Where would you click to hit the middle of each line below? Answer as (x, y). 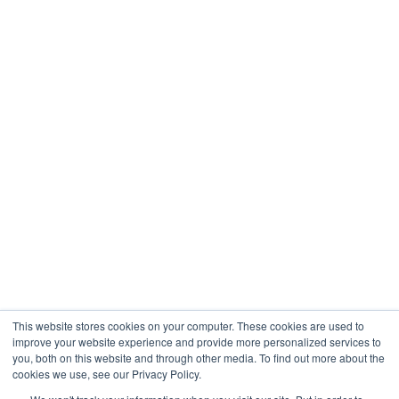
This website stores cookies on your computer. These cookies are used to (188, 326)
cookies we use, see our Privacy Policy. (107, 374)
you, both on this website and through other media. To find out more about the (199, 358)
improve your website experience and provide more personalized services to (197, 342)
